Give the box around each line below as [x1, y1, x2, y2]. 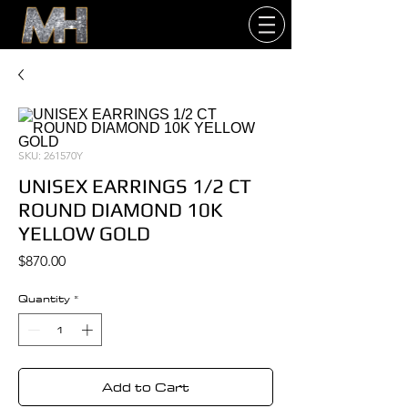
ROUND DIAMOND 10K [18, 198, 222, 221]
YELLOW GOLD [18, 221, 150, 245]
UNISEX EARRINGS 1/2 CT [18, 174, 251, 198]
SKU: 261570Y [18, 148, 83, 162]
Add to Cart [102, 375, 189, 398]
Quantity [18, 290, 70, 307]
